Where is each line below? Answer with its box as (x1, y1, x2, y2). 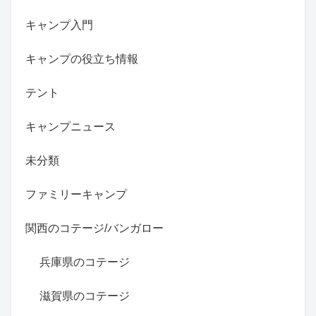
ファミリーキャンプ (25, 188, 127, 201)
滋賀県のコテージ (39, 290, 130, 303)
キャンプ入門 (25, 19, 93, 32)
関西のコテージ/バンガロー (25, 222, 164, 235)
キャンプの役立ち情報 (25, 53, 138, 66)
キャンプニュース (25, 121, 116, 133)
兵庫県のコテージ (39, 256, 130, 269)
